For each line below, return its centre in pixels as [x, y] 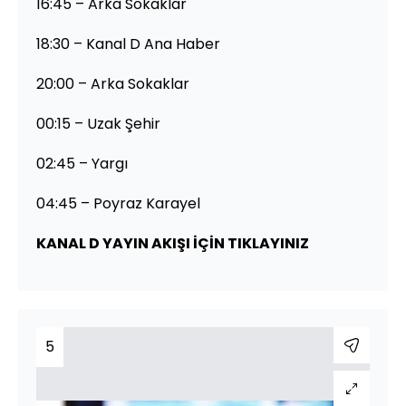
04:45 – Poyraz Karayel [118, 203]
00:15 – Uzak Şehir [98, 123]
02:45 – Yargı [82, 163]
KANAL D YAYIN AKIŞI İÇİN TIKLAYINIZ [173, 243]
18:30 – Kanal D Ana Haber [128, 43]
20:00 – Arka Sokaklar [113, 83]
